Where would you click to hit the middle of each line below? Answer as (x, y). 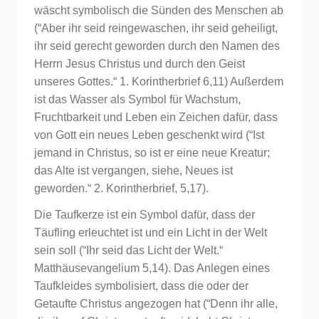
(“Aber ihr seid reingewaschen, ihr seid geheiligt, (156, 28)
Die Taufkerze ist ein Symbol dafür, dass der (145, 215)
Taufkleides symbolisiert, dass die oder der (141, 286)
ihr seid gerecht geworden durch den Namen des (157, 46)
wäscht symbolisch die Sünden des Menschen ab (159, 10)
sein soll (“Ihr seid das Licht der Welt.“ (129, 250)
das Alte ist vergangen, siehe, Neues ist (134, 171)
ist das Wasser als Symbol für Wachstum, (137, 99)
